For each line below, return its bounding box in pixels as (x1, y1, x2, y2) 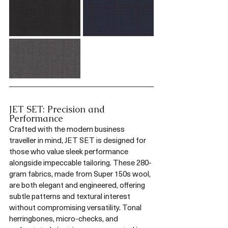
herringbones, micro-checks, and (9, 212, 120, 224)
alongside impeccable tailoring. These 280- (9, 156, 152, 168)
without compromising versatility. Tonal (9, 201, 143, 213)
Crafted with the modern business (9, 123, 126, 134)
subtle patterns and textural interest (9, 190, 132, 202)
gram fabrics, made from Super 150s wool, (9, 167, 152, 179)
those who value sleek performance (9, 145, 130, 157)
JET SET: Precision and (9, 103, 107, 115)
